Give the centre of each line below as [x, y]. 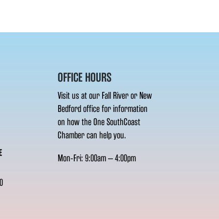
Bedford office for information [103, 109]
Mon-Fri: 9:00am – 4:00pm [97, 158]
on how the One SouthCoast [99, 122]
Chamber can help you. [92, 135]
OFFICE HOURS [85, 77]
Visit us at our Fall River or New [105, 95]
